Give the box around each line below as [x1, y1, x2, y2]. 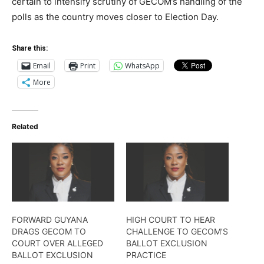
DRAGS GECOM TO [12, 226, 86, 236]
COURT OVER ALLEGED [12, 237, 103, 248]
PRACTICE [126, 249, 166, 260]
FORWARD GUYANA [12, 214, 88, 225]
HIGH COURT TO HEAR [126, 214, 215, 225]
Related [12, 122, 38, 131]
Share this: [12, 44, 48, 53]
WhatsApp [125, 60, 160, 71]
